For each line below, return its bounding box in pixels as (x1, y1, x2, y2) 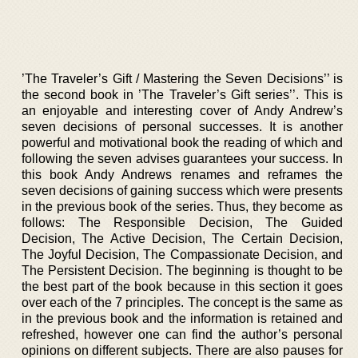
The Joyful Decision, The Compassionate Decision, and (22, 247, 343, 261)
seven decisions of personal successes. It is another (22, 119, 343, 133)
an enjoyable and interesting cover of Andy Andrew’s (22, 103, 343, 117)
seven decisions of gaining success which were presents (22, 183, 343, 197)
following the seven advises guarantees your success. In (22, 151, 343, 165)
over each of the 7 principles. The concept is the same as (22, 295, 343, 309)
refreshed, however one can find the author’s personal (22, 327, 343, 341)
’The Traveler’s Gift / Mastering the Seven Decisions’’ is (22, 71, 343, 86)
